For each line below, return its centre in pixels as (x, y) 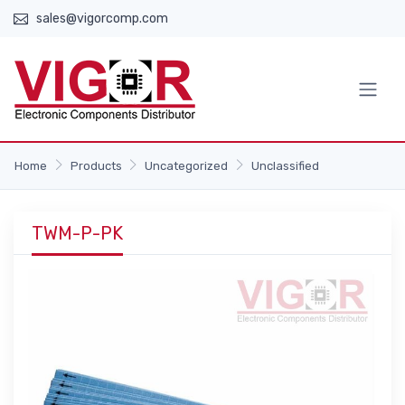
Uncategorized (187, 166)
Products (96, 166)
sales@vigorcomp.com (102, 19)
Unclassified (285, 166)
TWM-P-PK (77, 233)
